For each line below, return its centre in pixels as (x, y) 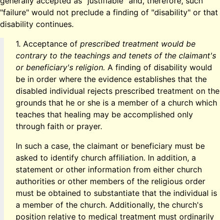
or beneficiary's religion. (60, 67)
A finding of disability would (159, 67)
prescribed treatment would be (138, 43)
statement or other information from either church (109, 169)
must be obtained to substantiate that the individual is (116, 193)
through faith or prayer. (59, 126)
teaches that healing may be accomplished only (104, 114)
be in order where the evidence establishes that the (111, 79)
